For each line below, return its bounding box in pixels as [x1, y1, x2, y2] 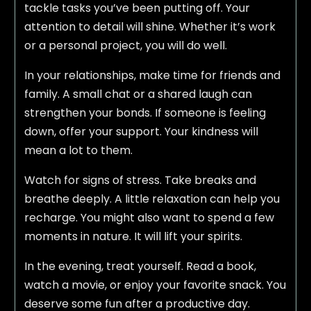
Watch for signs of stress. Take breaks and [24, 172, 256, 189]
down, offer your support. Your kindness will [24, 124, 258, 140]
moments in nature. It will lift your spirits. [24, 228, 242, 245]
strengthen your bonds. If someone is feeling [24, 105, 266, 121]
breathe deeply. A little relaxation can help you [24, 191, 280, 208]
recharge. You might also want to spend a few [24, 210, 274, 226]
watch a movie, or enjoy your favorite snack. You [24, 277, 286, 294]
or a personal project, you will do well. [24, 37, 227, 54]
